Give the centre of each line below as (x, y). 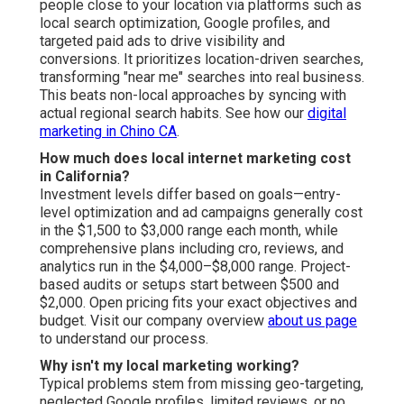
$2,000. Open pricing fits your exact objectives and (198, 302)
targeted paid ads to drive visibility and (162, 41)
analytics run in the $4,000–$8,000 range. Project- (195, 266)
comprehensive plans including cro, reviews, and (192, 248)
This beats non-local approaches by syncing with (193, 95)
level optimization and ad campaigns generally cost (201, 212)
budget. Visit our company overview (154, 320)
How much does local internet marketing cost (195, 158)
